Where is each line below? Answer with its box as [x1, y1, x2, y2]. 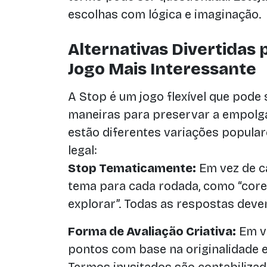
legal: [68, 143, 97, 157]
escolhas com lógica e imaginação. [68, 7, 261, 21]
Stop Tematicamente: [68, 161, 196, 175]
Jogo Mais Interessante [68, 59, 256, 79]
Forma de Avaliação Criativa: [68, 224, 236, 238]
